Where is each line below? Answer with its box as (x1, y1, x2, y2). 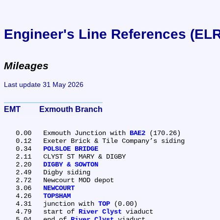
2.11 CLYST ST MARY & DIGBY (4, 152, 16, 161)
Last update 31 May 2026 (4, 80, 83, 88)
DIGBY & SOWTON (43, 160, 98, 168)
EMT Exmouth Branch (39, 105, 103, 114)
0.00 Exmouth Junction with (43, 129, 130, 137)
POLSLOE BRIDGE (43, 144, 98, 153)
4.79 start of (43, 207, 79, 216)
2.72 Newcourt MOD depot (4, 176, 16, 184)
